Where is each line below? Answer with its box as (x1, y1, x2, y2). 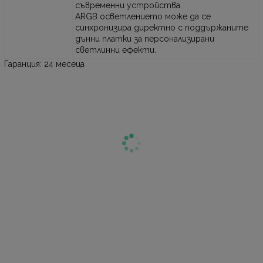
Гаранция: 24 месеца (4, 59, 85, 69)
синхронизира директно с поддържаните (75, 22, 249, 32)
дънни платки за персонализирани (75, 33, 215, 43)
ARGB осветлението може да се (75, 11, 211, 21)
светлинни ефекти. (75, 45, 157, 55)
